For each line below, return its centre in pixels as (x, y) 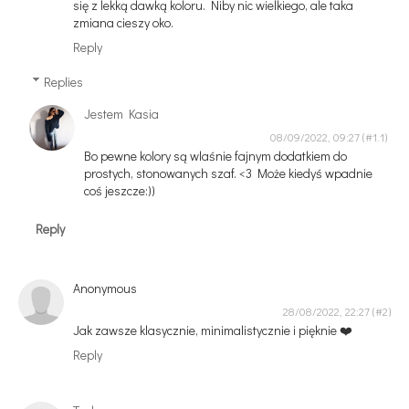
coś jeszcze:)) (120, 190)
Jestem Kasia (122, 113)
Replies (63, 81)
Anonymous (105, 288)
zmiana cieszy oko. (123, 23)
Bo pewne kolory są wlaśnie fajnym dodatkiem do (216, 155)
